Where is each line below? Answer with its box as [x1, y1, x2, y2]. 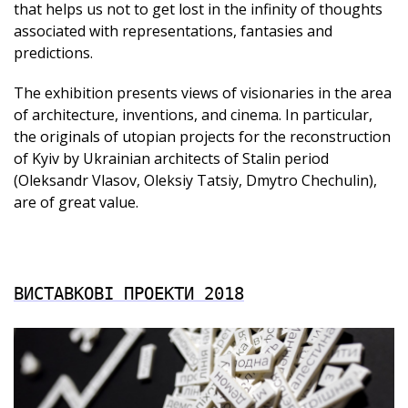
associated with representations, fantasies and [14, 21, 332, 42]
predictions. [14, 43, 93, 64]
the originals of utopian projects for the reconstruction [14, 127, 391, 148]
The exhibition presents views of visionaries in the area [14, 83, 392, 104]
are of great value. [14, 192, 138, 213]
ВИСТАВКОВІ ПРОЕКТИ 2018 [14, 283, 244, 304]
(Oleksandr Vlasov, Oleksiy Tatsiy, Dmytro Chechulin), [14, 170, 377, 191]
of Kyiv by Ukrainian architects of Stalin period [14, 148, 329, 169]
